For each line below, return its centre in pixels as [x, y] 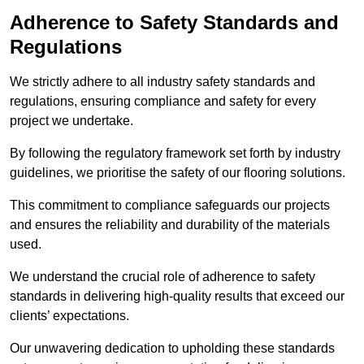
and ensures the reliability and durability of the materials [170, 225]
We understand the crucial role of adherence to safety [162, 277]
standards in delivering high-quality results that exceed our [177, 297]
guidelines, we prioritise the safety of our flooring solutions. [179, 173]
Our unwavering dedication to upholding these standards [172, 349]
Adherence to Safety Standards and [174, 23]
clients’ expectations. [71, 316]
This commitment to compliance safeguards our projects [170, 206]
